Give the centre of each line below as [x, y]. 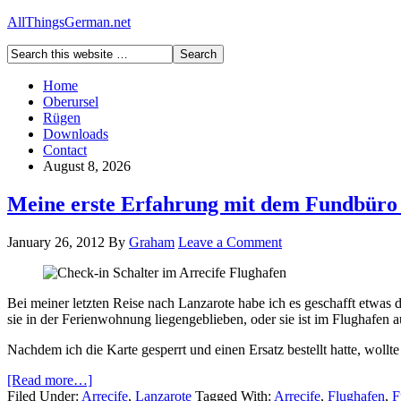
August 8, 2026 [87, 166]
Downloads [76, 134]
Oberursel [71, 102]
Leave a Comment [230, 242]
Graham [152, 242]
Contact [65, 150]
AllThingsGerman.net [69, 22]
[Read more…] [50, 380]
